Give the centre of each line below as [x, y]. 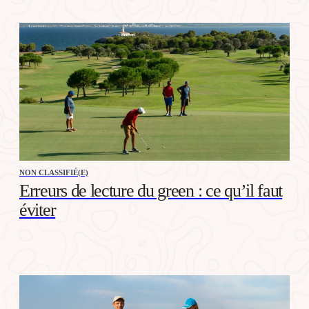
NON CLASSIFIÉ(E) [54, 172]
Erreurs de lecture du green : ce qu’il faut [151, 190]
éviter [38, 210]
